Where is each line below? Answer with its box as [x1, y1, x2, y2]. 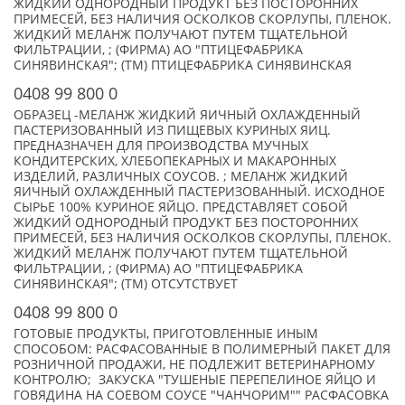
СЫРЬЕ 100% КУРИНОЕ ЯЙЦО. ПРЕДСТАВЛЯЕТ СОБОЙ [14, 199, 348, 215]
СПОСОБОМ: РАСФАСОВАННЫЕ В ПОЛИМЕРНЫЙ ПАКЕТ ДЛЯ [14, 341, 391, 357]
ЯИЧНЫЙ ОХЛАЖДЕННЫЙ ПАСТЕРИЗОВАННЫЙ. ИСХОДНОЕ [14, 184, 385, 200]
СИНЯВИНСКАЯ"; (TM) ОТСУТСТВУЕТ [14, 276, 238, 292]
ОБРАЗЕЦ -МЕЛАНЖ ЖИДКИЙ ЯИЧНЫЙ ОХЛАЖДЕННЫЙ [14, 107, 361, 123]
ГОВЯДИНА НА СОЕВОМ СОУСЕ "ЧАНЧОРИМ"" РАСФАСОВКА [14, 387, 389, 403]
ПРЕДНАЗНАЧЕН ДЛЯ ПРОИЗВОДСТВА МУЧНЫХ [14, 137, 308, 154]
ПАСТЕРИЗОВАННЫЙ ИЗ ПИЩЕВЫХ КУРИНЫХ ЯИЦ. [14, 122, 331, 138]
